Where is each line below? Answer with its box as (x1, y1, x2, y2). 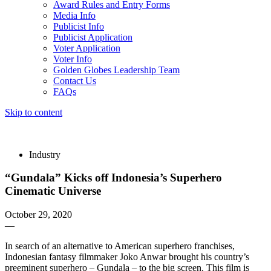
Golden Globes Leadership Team (53, 64, 180, 75)
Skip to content (5, 106, 62, 117)
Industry (29, 149, 60, 160)
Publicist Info (53, 21, 104, 31)
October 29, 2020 (5, 209, 72, 220)
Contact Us (53, 75, 96, 86)
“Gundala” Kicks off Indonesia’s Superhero (5, 171, 222, 184)
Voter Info (53, 53, 92, 64)
